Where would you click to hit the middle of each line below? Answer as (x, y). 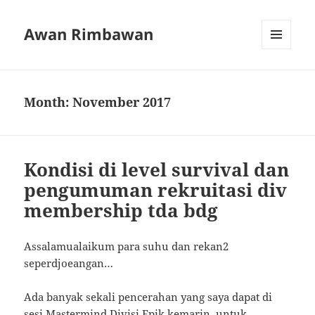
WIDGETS (282, 79)
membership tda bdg (121, 211)
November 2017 (122, 102)
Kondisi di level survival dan (157, 170)
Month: (49, 102)
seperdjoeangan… (69, 263)
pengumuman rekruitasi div (156, 190)
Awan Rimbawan (89, 34)
